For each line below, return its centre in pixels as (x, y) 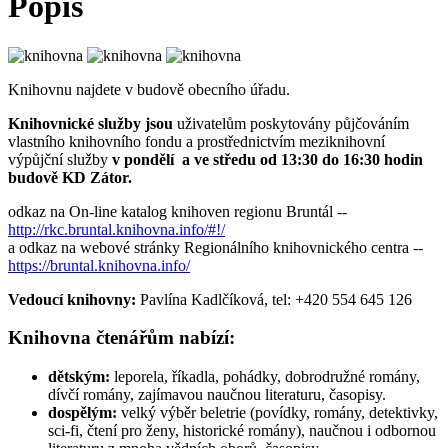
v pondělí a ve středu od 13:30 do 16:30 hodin (267, 159)
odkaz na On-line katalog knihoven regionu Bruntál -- (179, 211)
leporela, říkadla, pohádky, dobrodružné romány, (265, 377)
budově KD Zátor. (70, 177)
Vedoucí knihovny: (72, 299)
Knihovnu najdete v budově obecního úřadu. (149, 89)
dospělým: (84, 413)
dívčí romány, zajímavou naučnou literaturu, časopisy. (217, 395)
